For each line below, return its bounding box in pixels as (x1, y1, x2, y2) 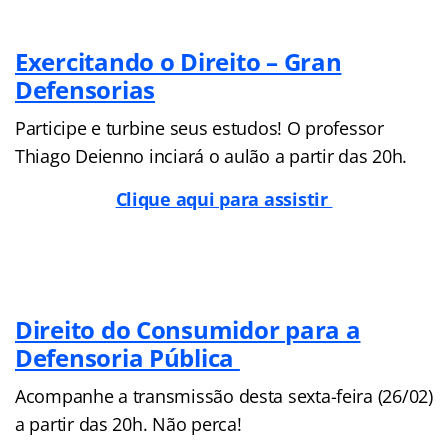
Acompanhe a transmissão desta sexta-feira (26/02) (15, 383, 433, 408)
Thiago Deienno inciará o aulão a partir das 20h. (15, 143, 408, 168)
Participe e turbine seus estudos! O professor (15, 115, 384, 140)
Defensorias (15, 72, 156, 106)
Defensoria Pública (15, 340, 240, 374)
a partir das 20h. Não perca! (15, 411, 242, 436)
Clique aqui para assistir (115, 186, 333, 211)
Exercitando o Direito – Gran (15, 44, 342, 78)
